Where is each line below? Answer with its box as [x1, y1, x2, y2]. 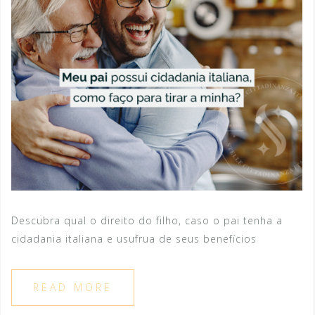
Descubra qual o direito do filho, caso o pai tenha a [11, 213, 283, 227]
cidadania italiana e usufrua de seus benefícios [11, 231, 257, 245]
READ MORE [33, 280, 112, 294]
